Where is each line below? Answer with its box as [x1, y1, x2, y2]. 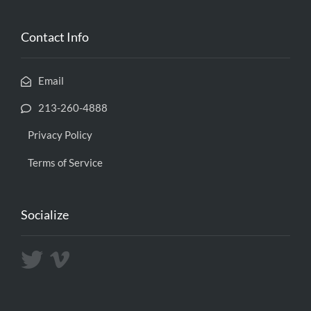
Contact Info [21, 29, 89, 44]
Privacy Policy [28, 128, 92, 141]
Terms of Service [28, 156, 103, 169]
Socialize [21, 207, 69, 222]
